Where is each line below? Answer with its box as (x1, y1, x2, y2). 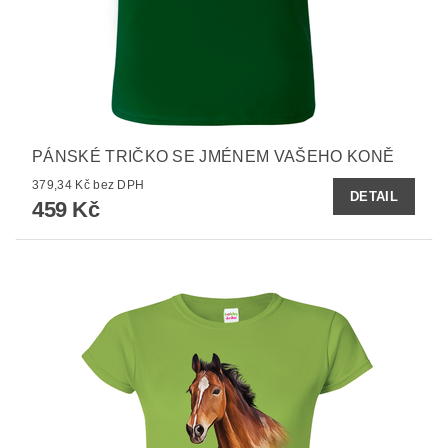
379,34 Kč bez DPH (93, 177, 145, 192)
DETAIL (350, 188, 398, 204)
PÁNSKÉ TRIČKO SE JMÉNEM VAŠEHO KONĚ (32, 147, 395, 165)
